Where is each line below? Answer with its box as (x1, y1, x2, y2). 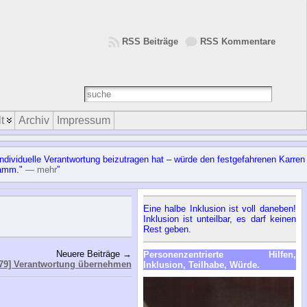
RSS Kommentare (200, 36, 275, 47)
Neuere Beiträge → (50, 248, 132, 259)
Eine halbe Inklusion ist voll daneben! (143, 203, 296, 214)
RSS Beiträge (122, 36, 178, 47)
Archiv (19, 114, 49, 126)
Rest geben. (143, 223, 191, 234)
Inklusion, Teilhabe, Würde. (143, 259, 260, 270)
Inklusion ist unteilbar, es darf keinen (143, 213, 296, 224)
